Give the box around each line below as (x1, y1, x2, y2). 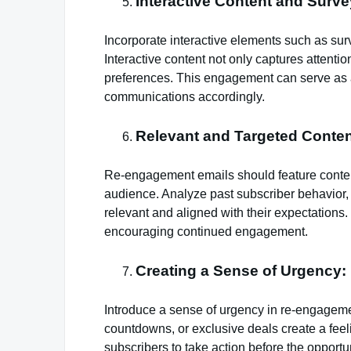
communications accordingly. (104, 89, 265, 103)
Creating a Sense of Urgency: (136, 262, 346, 279)
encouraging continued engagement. (104, 224, 308, 238)
